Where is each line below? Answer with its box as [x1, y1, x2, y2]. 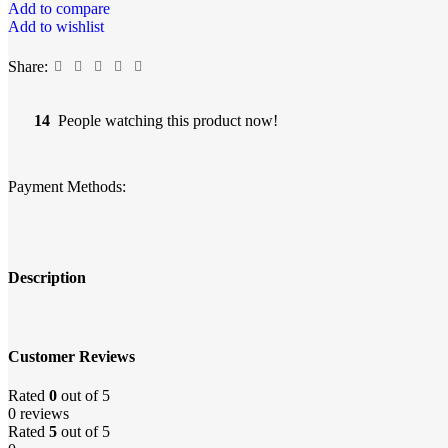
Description [8, 269, 86, 287]
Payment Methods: [8, 178, 126, 196]
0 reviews [8, 405, 69, 423]
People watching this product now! [58, 112, 278, 130]
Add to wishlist [8, 18, 104, 36]
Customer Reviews [8, 347, 135, 365]
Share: [8, 58, 48, 76]
